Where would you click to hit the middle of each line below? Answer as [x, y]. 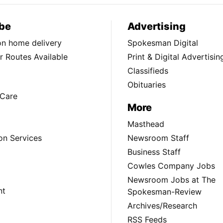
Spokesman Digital [163, 43]
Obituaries [147, 85]
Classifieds [148, 71]
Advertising [157, 27]
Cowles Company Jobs [171, 166]
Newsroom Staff [158, 138]
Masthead [146, 124]
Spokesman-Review [165, 191]
